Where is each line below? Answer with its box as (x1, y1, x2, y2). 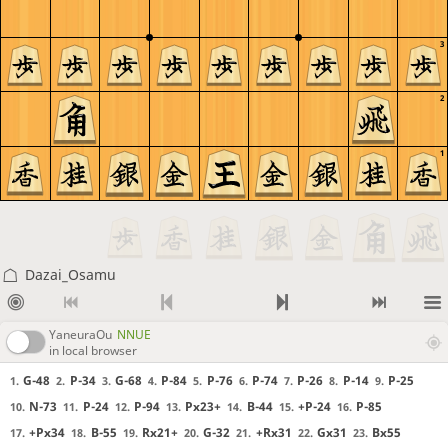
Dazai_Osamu (24, 265, 116, 284)
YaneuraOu (49, 325, 112, 343)
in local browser (49, 341, 137, 359)
